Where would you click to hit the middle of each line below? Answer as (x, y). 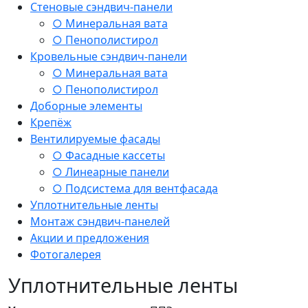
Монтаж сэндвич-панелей (100, 221)
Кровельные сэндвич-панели (109, 56)
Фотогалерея (66, 254)
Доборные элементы (86, 106)
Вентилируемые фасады (95, 139)
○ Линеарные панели (111, 172)
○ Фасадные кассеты (109, 155)
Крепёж (51, 122)
